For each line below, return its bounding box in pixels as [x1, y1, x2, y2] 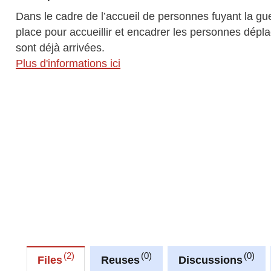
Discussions [178, 253, 243, 266]
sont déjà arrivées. [16, 41, 105, 54]
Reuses [100, 253, 140, 266]
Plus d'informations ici [16, 57, 121, 70]
